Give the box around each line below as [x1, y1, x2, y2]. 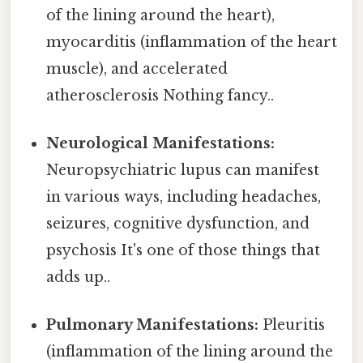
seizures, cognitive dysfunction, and [46, 215, 310, 233]
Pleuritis [258, 316, 326, 335]
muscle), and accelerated [46, 59, 228, 78]
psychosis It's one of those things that [46, 241, 321, 260]
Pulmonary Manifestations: [46, 316, 259, 335]
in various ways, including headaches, [46, 188, 322, 207]
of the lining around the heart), [46, 6, 275, 24]
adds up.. [46, 268, 111, 287]
